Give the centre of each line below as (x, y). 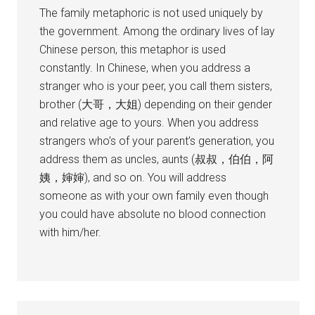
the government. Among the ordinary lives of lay (157, 31)
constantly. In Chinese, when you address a (145, 67)
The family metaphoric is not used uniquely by (152, 13)
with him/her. (71, 232)
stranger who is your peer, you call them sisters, (156, 86)
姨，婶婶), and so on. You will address (133, 177)
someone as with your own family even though (154, 195)
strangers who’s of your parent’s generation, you (157, 141)
